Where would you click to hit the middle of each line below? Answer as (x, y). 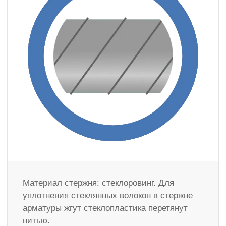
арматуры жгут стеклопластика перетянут (105, 208)
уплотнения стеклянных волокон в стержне (108, 196)
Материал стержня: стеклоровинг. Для (98, 183)
